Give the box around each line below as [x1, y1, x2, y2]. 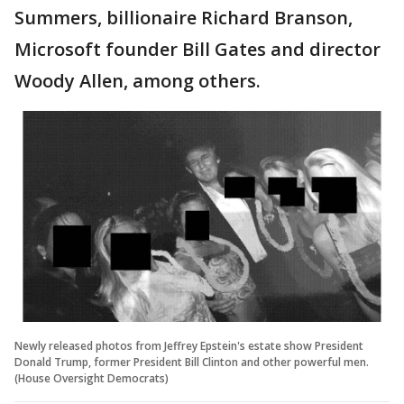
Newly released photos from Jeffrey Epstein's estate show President [14, 337, 363, 353]
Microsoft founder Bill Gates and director [14, 37, 381, 61]
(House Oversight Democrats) [14, 370, 169, 386]
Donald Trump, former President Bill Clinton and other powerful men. [14, 353, 369, 370]
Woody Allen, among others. [14, 69, 261, 93]
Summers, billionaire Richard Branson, [14, 5, 353, 30]
